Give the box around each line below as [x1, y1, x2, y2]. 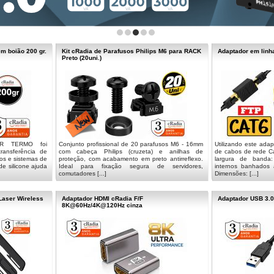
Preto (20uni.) [62, 54, 102, 61]
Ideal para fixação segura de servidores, [59, 163, 203, 169]
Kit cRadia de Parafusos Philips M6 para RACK [62, 48, 201, 54]
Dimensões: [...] [215, 170, 259, 177]
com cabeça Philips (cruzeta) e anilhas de [59, 148, 203, 155]
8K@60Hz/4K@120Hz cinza [62, 202, 143, 209]
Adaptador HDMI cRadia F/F [62, 195, 143, 202]
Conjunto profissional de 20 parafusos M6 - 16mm [59, 141, 203, 147]
